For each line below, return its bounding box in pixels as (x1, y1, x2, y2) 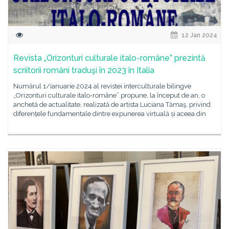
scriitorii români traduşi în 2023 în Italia (13, 65, 154, 75)
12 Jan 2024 (180, 32, 217, 39)
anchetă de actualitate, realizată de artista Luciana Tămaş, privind (13, 101, 211, 108)
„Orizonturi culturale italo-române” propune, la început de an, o (13, 91, 205, 99)
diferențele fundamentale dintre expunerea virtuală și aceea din (13, 110, 206, 118)
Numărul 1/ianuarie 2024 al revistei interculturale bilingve (13, 82, 191, 90)
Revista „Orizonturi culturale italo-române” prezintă (13, 53, 205, 63)
